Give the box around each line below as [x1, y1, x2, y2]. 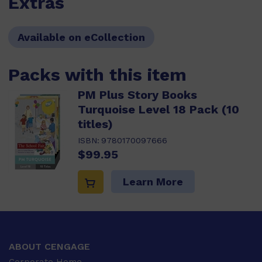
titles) [78, 117, 113, 131]
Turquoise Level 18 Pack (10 [78, 102, 239, 116]
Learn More [123, 175, 183, 188]
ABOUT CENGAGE [9, 241, 90, 253]
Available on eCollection [18, 31, 145, 43]
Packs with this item [8, 64, 187, 85]
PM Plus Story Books [78, 88, 197, 102]
